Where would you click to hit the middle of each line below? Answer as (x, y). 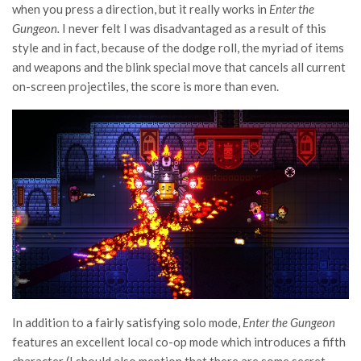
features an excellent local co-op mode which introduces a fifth (179, 342)
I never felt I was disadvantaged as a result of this (194, 29)
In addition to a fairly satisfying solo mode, (127, 323)
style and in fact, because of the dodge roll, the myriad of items (178, 48)
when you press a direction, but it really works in (141, 9)
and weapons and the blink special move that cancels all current (179, 67)
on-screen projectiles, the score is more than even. (145, 87)
